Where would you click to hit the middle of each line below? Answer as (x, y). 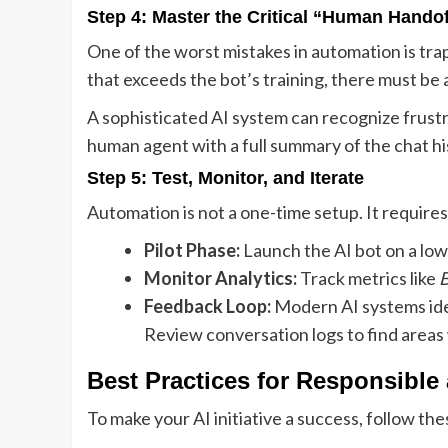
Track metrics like (368, 278)
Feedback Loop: (207, 306)
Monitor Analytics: (220, 278)
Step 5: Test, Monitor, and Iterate (225, 178)
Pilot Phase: (192, 250)
